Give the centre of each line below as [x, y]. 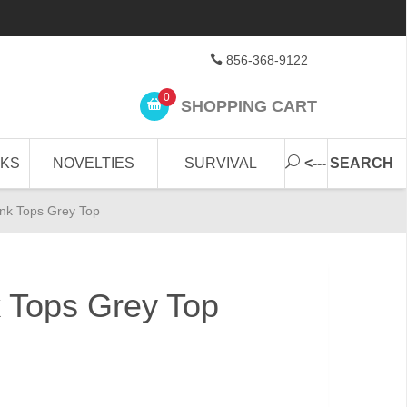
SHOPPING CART [246, 106]
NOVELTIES [94, 163]
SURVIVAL [221, 163]
